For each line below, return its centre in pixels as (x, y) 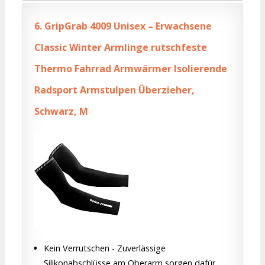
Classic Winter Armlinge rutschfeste (121, 47)
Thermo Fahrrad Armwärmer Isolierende (131, 68)
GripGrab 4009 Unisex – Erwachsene (127, 26)
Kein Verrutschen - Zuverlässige (105, 248)
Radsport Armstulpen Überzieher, (114, 90)
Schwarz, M (61, 111)
